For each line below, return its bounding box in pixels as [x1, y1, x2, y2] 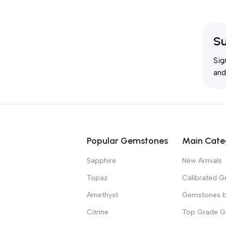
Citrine [87, 207, 108, 216]
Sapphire [87, 156, 116, 165]
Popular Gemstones [87, 135, 168, 146]
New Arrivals [182, 156, 222, 165]
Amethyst [87, 190, 118, 199]
